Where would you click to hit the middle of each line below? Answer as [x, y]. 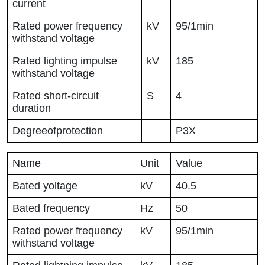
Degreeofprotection [58, 131]
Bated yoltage [45, 186]
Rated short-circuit [56, 96]
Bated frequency [51, 209]
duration [32, 109]
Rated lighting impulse [65, 61]
